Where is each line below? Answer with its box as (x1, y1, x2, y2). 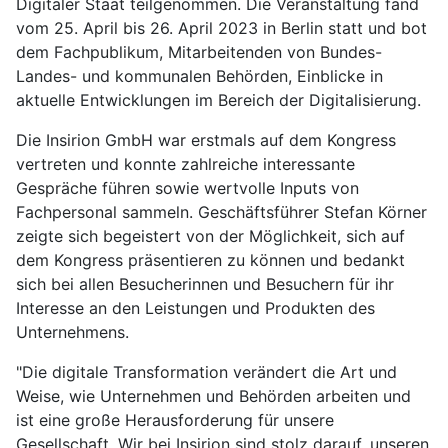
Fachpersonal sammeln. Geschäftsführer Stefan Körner (16, 202, 427, 223)
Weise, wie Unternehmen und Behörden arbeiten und (16, 386, 411, 407)
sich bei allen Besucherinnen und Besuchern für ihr (16, 274, 394, 295)
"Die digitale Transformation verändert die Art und (16, 362, 397, 383)
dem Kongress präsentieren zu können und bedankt (16, 250, 405, 271)
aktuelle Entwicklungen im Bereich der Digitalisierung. (16, 90, 421, 111)
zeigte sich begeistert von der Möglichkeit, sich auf (16, 226, 405, 247)
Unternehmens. (16, 322, 129, 343)
